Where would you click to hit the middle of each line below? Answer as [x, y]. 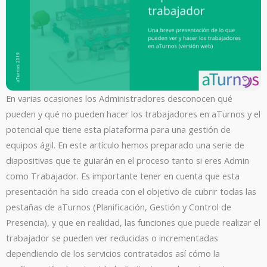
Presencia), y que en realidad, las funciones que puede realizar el [133, 222]
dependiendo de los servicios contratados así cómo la [113, 253]
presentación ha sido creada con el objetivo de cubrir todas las [131, 191]
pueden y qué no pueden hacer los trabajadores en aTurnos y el [133, 114]
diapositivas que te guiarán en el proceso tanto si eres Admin [128, 160]
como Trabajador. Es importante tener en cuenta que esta [123, 176]
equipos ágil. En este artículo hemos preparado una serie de [125, 145]
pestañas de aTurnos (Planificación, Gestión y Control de [119, 207]
